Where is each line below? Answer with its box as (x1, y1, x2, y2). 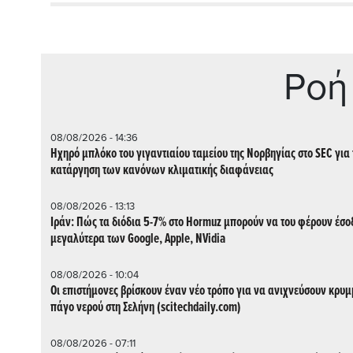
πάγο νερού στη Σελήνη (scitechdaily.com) (50, 298, 241, 317)
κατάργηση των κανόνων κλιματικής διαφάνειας (50, 161, 273, 180)
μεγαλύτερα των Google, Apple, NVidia (50, 229, 225, 248)
